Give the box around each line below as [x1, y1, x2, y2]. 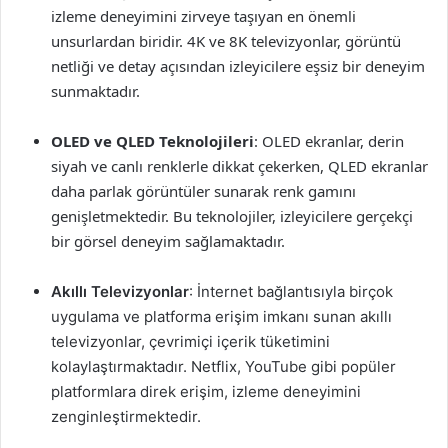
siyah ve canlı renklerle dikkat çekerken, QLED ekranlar [51, 156, 428, 176]
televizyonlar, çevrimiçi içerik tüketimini [51, 332, 330, 351]
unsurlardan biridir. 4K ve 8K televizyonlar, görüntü [51, 31, 401, 51]
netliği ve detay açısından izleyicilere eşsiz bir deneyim [51, 56, 425, 76]
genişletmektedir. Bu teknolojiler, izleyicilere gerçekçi [51, 206, 413, 226]
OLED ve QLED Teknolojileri [51, 131, 254, 151]
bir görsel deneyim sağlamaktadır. [51, 231, 285, 251]
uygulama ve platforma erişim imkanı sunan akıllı [51, 307, 392, 326]
